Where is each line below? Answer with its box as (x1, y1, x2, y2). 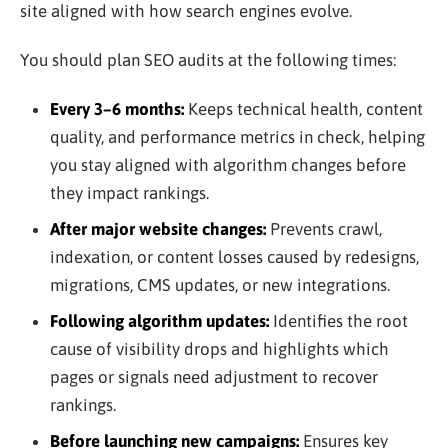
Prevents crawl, (265, 218, 382, 239)
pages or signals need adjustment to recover (49, 366, 378, 387)
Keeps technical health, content (183, 98, 423, 119)
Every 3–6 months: (49, 98, 184, 119)
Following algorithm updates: (49, 310, 269, 331)
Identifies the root (268, 310, 408, 331)
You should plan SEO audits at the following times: (20, 49, 396, 70)
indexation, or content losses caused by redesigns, (49, 246, 419, 267)
